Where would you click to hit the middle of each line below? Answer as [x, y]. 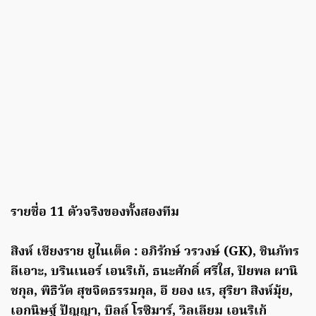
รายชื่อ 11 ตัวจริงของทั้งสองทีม [95, 213]
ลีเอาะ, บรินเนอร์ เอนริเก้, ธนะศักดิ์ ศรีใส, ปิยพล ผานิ [154, 272]
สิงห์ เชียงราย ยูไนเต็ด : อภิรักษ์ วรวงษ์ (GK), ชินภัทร [155, 253]
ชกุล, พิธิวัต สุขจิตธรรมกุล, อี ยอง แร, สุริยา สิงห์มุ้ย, [152, 292]
